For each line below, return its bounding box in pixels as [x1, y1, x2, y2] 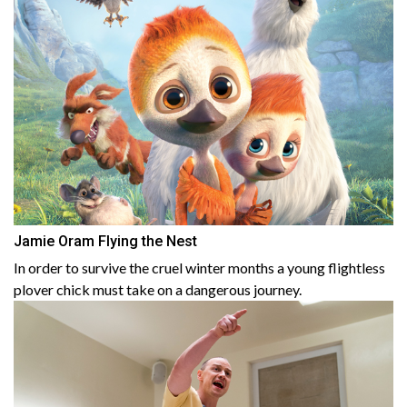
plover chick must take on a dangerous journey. [14, 281, 302, 299]
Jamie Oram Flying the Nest [14, 233, 197, 251]
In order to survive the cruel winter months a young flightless [14, 259, 385, 277]
